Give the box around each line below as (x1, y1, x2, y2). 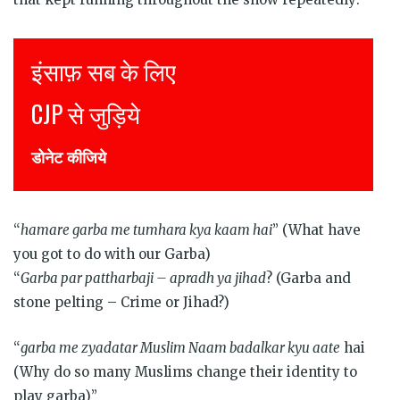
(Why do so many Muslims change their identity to (13, 362, 357, 380)
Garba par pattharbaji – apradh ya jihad (21, 269, 266, 287)
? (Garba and (266, 269, 351, 287)
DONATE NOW (31, 144, 118, 168)
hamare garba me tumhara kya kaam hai (21, 221, 272, 238)
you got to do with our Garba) (13, 245, 211, 262)
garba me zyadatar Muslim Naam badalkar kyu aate (21, 338, 340, 356)
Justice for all (31, 52, 149, 88)
